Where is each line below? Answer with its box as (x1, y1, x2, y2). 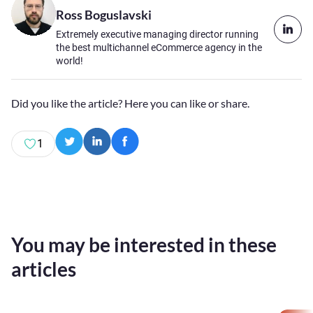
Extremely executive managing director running (56, 29, 259, 40)
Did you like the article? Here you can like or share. (11, 96, 249, 110)
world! (56, 55, 83, 66)
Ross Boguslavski (56, 7, 152, 22)
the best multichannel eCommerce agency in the (56, 42, 262, 53)
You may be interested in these (11, 233, 277, 256)
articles (11, 257, 76, 281)
